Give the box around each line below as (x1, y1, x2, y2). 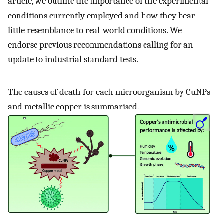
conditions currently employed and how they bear (8, 10, 195, 21)
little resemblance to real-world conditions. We (8, 25, 182, 36)
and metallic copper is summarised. (8, 101, 139, 112)
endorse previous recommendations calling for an (8, 39, 193, 51)
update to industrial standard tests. (8, 54, 138, 65)
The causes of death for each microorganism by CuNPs (8, 87, 210, 98)
